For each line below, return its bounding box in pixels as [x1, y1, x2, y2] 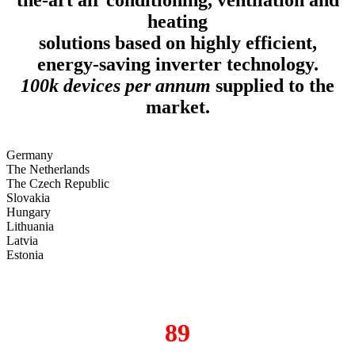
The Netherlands [6, 162, 90, 176]
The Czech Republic [6, 176, 109, 190]
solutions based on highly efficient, [38, 32, 317, 53]
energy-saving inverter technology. [36, 53, 319, 74]
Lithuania [6, 219, 54, 233]
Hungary [6, 204, 51, 219]
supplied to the [211, 74, 334, 96]
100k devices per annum [21, 74, 211, 96]
